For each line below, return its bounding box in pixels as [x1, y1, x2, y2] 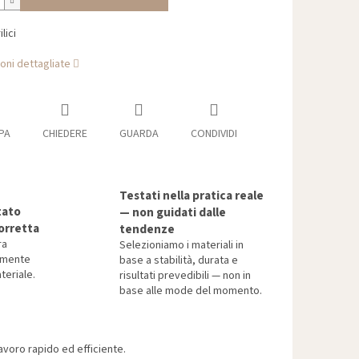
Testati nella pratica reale [119, 187, 264, 205]
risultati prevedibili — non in [119, 268, 251, 284]
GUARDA [119, 126, 159, 143]
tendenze [119, 220, 175, 239]
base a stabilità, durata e [119, 252, 238, 269]
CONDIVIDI [190, 126, 237, 143]
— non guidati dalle [119, 204, 226, 222]
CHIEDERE [42, 126, 87, 143]
